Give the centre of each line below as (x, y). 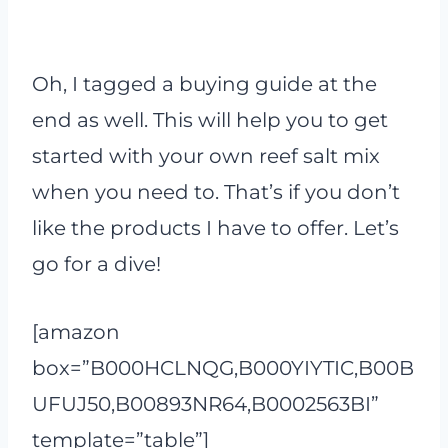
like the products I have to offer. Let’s (215, 228)
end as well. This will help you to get (210, 120)
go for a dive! (96, 264)
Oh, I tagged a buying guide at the (204, 84)
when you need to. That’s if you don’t (216, 192)
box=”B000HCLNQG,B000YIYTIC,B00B (223, 368)
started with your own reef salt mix (206, 156)
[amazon (76, 332)
